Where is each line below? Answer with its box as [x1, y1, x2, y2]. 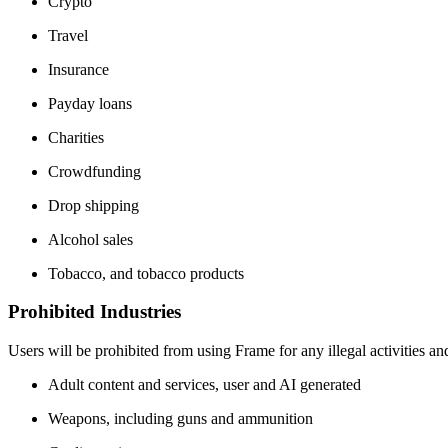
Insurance [48, 60, 109, 78]
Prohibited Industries [8, 301, 181, 323]
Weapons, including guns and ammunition [48, 410, 313, 428]
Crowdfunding [48, 162, 141, 180]
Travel [48, 26, 88, 44]
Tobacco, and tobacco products [48, 264, 244, 282]
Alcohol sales [48, 230, 133, 248]
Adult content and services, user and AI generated [48, 376, 361, 394]
